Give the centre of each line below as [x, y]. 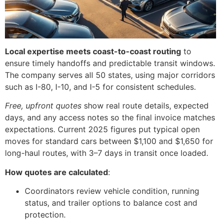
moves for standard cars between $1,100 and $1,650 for [109, 141]
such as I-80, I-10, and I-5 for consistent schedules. [100, 87]
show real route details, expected [145, 106]
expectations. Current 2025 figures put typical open [102, 129]
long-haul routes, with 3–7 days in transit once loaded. [107, 153]
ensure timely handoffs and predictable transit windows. [110, 63]
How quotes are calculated [56, 172]
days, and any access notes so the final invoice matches [110, 118]
